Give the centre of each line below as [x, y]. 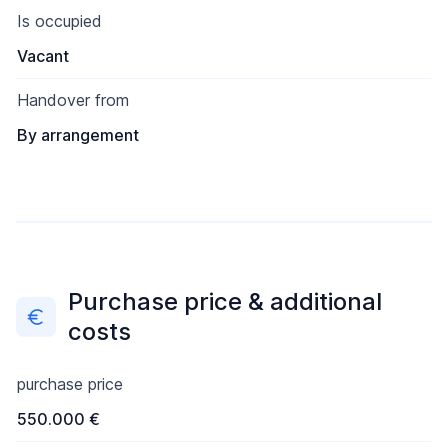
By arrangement [78, 135]
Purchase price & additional [225, 301]
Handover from [73, 100]
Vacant [43, 56]
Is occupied [59, 21]
